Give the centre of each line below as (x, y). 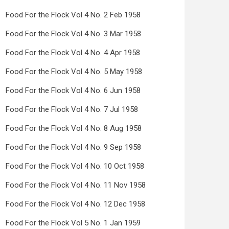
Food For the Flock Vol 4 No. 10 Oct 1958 (75, 166)
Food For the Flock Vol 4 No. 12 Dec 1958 (75, 204)
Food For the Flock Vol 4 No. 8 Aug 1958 (74, 128)
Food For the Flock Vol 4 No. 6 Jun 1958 (73, 90)
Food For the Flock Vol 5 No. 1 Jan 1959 (73, 223)
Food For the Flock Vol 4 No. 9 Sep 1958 (73, 147)
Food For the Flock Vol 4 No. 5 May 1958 (74, 72)
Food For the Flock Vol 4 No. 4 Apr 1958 (73, 53)
